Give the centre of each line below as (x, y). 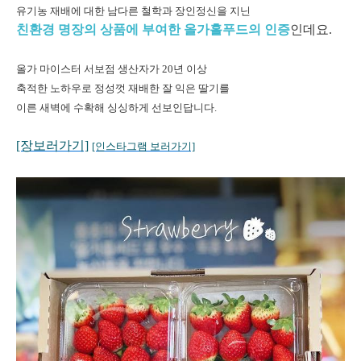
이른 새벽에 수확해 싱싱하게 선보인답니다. (116, 108)
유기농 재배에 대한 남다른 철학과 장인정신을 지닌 (133, 11)
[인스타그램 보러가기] (143, 147)
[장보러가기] (52, 146)
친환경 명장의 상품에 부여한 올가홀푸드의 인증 (153, 30)
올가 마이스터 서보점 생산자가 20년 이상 (112, 69)
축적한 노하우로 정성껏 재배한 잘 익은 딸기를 (123, 89)
